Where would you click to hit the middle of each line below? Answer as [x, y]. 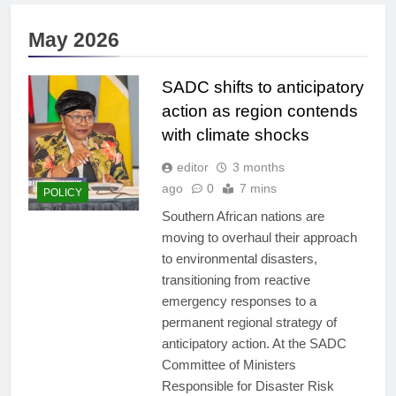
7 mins [258, 189]
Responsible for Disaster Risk [247, 386]
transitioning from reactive [236, 280]
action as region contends [259, 111]
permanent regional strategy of [249, 323]
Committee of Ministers [228, 365]
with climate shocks [235, 135]
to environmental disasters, [239, 259]
